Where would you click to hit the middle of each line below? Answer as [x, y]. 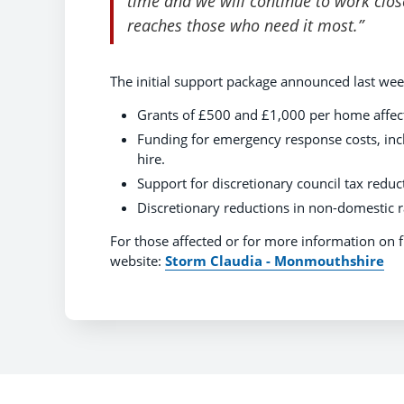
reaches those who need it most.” [245, 25]
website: [138, 261]
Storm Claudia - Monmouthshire [275, 261]
